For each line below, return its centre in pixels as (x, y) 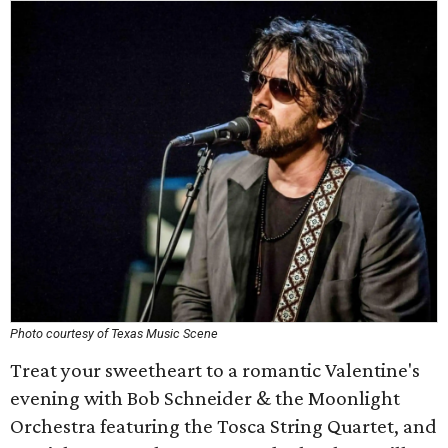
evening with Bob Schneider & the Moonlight (205, 398)
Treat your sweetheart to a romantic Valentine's (215, 370)
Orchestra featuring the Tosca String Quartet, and (223, 426)
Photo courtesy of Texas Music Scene (114, 333)
